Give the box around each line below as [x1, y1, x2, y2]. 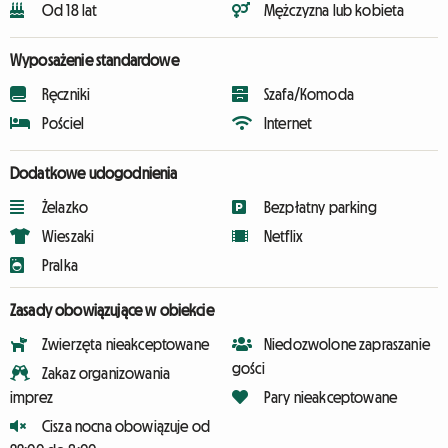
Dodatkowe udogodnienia [10, 165, 178, 181]
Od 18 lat [42, 2, 98, 18]
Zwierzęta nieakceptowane [42, 336, 209, 352]
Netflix [264, 228, 304, 244]
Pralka [42, 257, 78, 273]
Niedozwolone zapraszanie [264, 336, 430, 352]
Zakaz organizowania [42, 365, 171, 381]
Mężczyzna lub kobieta [264, 2, 405, 18]
